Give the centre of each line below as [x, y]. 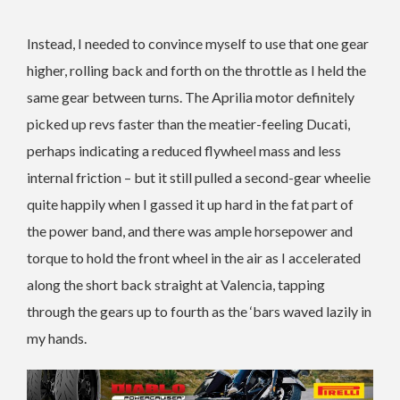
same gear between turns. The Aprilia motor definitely [191, 97]
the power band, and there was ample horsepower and [190, 231]
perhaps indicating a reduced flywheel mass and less [184, 151]
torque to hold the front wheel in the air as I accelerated [194, 258]
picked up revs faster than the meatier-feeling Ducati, [188, 124]
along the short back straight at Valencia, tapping [176, 285]
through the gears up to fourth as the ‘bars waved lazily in [199, 312]
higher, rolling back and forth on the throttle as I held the [196, 71]
